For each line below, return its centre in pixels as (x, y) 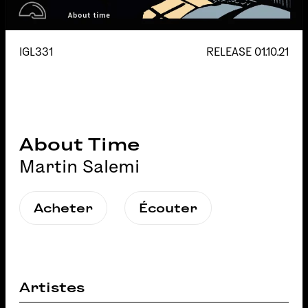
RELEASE (230, 52)
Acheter (63, 208)
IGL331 (36, 52)
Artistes (52, 287)
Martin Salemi (79, 166)
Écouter (168, 208)
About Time (79, 144)
